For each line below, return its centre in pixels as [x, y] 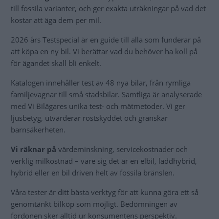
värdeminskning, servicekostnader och [123, 149]
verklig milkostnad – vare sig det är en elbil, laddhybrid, [104, 161]
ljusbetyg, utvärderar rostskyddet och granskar [89, 118]
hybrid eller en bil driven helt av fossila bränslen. [93, 172]
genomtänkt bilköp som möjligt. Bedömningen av [94, 204]
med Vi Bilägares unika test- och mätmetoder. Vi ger [98, 106]
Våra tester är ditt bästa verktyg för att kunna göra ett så [105, 192]
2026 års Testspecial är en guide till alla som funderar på [106, 39]
